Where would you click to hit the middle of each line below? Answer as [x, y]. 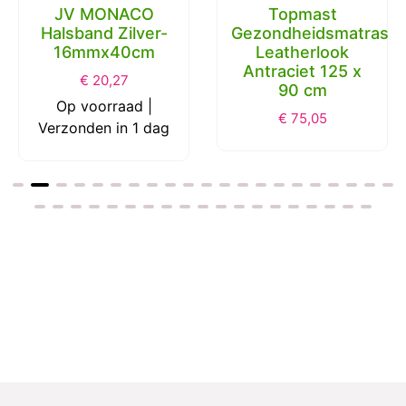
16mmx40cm [104, 52]
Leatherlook [302, 52]
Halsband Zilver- [104, 33]
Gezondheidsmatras [310, 33]
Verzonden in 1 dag [104, 127]
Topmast [302, 14]
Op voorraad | [104, 106]
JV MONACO [104, 14]
